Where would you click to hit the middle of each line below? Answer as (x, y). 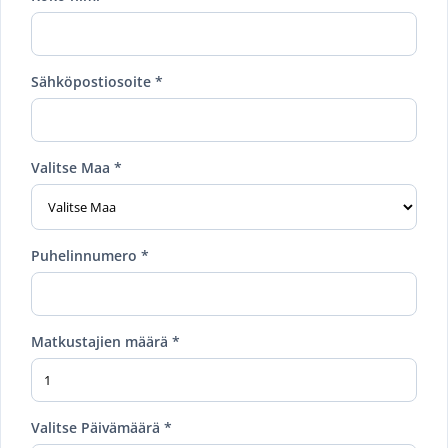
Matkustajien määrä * (105, 341)
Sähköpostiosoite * (97, 81)
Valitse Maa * (76, 167)
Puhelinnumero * (90, 255)
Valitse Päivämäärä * (101, 427)
